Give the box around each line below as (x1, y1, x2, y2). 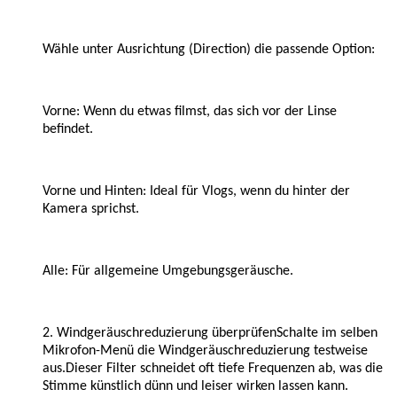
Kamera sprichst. (43, 201, 139, 216)
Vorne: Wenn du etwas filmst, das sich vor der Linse (43, 104, 337, 119)
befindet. (43, 121, 93, 136)
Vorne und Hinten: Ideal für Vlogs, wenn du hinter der (43, 183, 350, 198)
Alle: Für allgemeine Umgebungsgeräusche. (43, 263, 293, 278)
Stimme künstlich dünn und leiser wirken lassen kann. (43, 378, 348, 393)
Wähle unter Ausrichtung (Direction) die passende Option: (43, 42, 375, 57)
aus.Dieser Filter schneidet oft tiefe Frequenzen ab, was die (43, 361, 383, 376)
